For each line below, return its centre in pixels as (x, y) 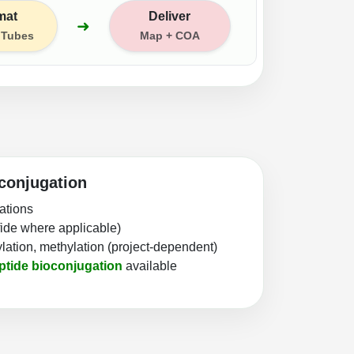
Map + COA (169, 35)
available (150, 265)
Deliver (170, 16)
